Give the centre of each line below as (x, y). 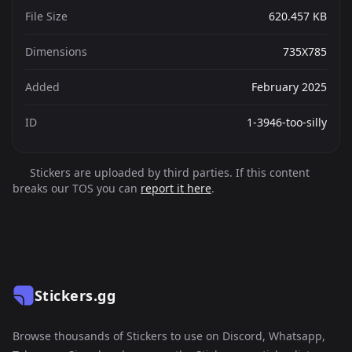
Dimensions (56, 51)
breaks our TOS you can (77, 188)
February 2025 (289, 87)
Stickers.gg (75, 295)
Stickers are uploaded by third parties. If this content (168, 172)
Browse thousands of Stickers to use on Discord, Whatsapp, (169, 336)
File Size (46, 16)
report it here (176, 188)
